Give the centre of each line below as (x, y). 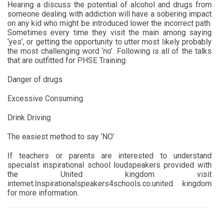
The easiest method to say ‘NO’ (61, 136)
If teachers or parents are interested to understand (109, 155)
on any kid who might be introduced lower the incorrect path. (109, 23)
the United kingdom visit (109, 174)
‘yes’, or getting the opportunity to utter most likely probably (109, 42)
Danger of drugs (35, 79)
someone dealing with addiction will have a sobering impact (109, 14)
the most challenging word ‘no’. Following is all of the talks (109, 51)
